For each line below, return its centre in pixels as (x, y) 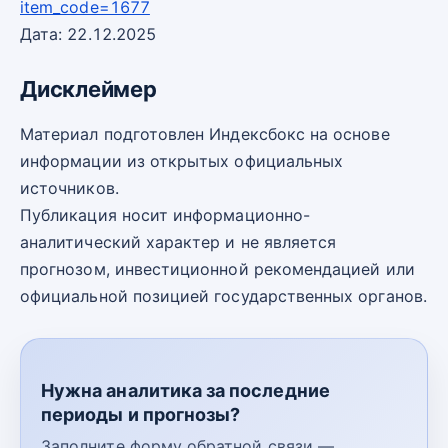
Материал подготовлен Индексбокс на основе (205, 134)
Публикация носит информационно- (165, 215)
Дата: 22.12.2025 (88, 34)
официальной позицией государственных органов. (223, 296)
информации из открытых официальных (182, 161)
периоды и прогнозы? (141, 415)
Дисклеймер (88, 89)
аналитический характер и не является (178, 242)
